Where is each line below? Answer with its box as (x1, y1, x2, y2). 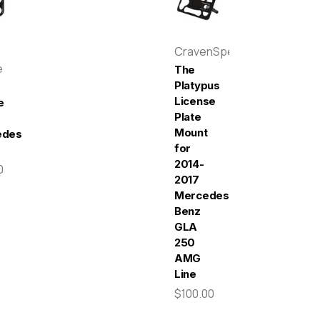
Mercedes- (174, 189, 234, 203)
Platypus (174, 79, 220, 93)
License (174, 94, 216, 109)
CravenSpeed (174, 44, 248, 60)
